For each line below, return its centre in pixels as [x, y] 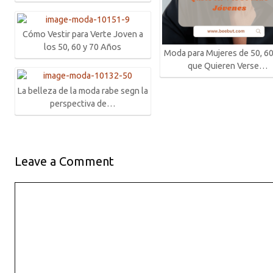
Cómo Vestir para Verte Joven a [83, 34]
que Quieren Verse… [228, 66]
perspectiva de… [83, 104]
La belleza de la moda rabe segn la [83, 91]
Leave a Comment [64, 161]
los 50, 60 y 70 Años [83, 47]
